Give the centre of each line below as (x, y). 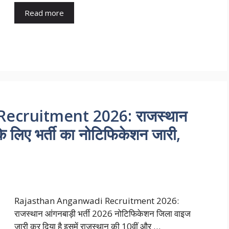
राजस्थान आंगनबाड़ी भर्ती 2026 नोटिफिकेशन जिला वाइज (102, 213)
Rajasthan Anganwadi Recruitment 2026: (97, 200)
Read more (44, 13)
